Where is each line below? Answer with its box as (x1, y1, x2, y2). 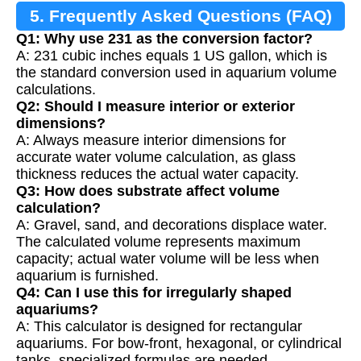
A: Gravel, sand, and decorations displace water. (16, 216, 327, 233)
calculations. (16, 81, 96, 98)
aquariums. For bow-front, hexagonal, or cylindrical (16, 334, 342, 351)
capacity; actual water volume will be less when (16, 250, 319, 267)
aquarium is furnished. (16, 267, 159, 284)
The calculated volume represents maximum (16, 233, 301, 250)
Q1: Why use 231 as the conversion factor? (16, 30, 313, 47)
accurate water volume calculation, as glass (16, 148, 296, 165)
